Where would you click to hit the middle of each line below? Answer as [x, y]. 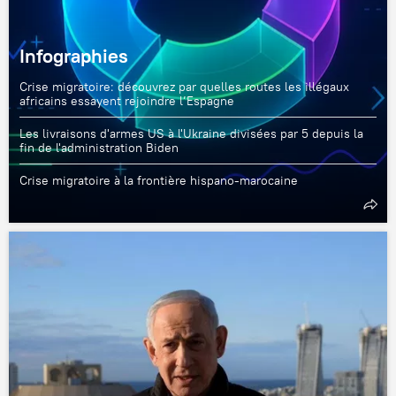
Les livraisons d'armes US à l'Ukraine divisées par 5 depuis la [191, 133]
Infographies [74, 56]
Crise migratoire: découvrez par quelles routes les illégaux [184, 87]
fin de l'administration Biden [99, 148]
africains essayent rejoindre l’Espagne [127, 101]
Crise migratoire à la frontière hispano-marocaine [159, 180]
